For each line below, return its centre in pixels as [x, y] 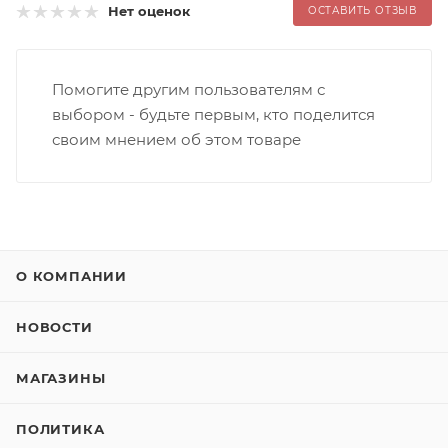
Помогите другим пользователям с [188, 89]
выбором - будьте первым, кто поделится [213, 114]
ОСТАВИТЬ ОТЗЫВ [362, 10]
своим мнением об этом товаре [176, 139]
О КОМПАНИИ [71, 276]
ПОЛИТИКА [60, 429]
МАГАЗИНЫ [61, 378]
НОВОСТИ [54, 327]
